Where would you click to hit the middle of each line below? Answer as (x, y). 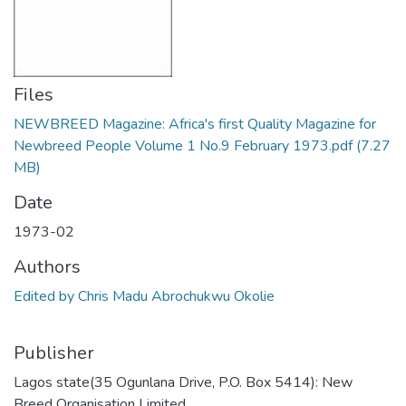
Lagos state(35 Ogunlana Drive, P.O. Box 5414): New (183, 382)
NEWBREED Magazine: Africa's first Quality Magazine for (195, 124)
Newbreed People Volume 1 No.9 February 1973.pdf (183, 146)
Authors (47, 267)
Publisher (54, 353)
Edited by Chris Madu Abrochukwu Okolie (144, 296)
